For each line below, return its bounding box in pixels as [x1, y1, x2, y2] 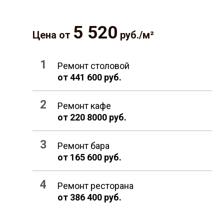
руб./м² [117, 29, 154, 41]
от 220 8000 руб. [57, 112, 126, 123]
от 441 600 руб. [57, 72, 121, 83]
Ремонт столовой [57, 60, 129, 71]
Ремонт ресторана [57, 180, 133, 191]
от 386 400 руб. [57, 192, 121, 203]
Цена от [32, 29, 73, 41]
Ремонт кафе [57, 100, 111, 111]
